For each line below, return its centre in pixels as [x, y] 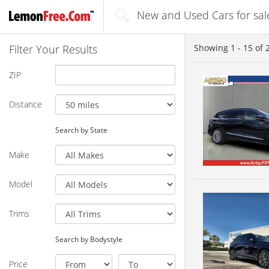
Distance [26, 104]
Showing [212, 48]
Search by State [81, 129]
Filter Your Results [53, 49]
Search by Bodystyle [89, 239]
